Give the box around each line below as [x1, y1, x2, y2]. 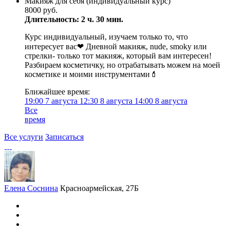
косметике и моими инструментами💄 [25, 70, 158, 79]
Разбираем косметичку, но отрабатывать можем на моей [25, 61, 220, 69]
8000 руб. [25, 6, 57, 14]
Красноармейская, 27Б [60, 184, 139, 193]
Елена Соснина [4, 184, 58, 193]
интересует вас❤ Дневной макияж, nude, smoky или [25, 42, 207, 51]
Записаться [45, 132, 84, 141]
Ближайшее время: [25, 87, 90, 96]
